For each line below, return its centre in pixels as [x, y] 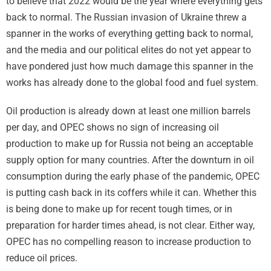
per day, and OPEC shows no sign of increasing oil [113, 127]
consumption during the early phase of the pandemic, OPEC [133, 176]
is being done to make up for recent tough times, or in [119, 209]
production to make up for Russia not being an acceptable [129, 144]
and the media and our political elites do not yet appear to [129, 50]
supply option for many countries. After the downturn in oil [130, 160]
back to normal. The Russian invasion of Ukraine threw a [126, 17]
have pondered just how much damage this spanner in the [129, 66]
